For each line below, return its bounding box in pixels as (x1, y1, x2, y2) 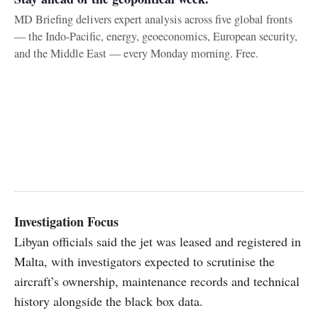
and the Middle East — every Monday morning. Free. (14, 45, 258, 61)
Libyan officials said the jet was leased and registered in (14, 232, 301, 250)
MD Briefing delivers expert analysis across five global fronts (14, 11, 292, 27)
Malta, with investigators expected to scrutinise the (14, 252, 275, 270)
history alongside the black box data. (14, 292, 203, 309)
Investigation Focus (14, 212, 119, 231)
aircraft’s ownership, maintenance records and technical (14, 272, 300, 290)
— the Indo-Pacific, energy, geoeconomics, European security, (14, 28, 297, 44)
